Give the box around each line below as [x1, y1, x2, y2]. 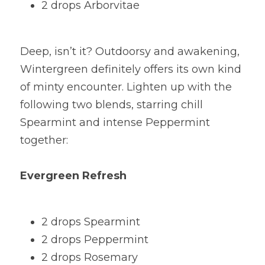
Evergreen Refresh [20, 169, 127, 182]
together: [20, 134, 68, 147]
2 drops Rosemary [41, 251, 138, 264]
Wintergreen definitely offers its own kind [20, 63, 241, 76]
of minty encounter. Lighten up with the [20, 80, 232, 93]
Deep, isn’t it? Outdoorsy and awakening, [20, 45, 240, 58]
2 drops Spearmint [41, 215, 140, 228]
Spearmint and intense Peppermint [20, 116, 210, 129]
